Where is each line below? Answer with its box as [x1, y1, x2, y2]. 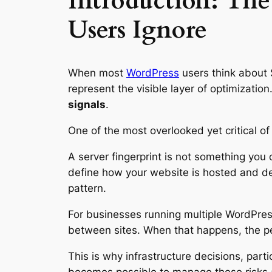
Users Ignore [68, 13, 207, 47]
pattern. [68, 182, 106, 194]
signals [68, 98, 106, 111]
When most [68, 67, 126, 80]
